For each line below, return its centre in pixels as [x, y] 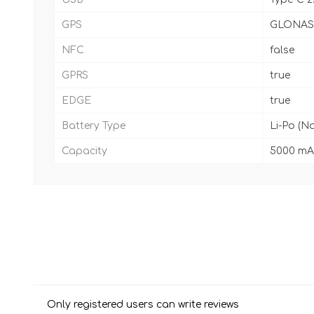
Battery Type [94, 126]
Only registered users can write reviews [143, 305]
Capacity [84, 151]
